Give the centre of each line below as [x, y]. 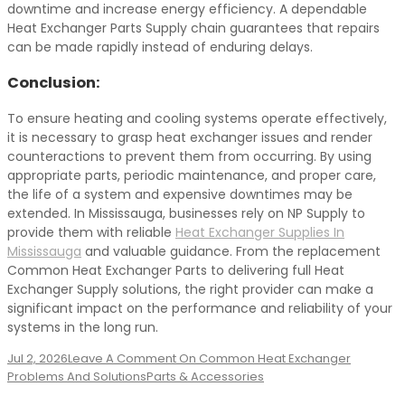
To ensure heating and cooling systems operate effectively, [197, 118]
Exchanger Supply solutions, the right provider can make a [190, 289]
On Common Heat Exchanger [264, 358]
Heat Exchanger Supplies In [260, 232]
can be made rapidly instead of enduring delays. [160, 47]
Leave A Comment [122, 358]
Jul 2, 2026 [38, 358]
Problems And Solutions [77, 376]
